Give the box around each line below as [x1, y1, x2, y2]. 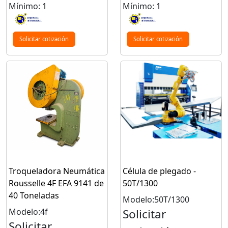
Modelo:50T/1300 [123, 194, 189, 206]
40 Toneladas [9, 190, 59, 202]
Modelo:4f [9, 206, 48, 218]
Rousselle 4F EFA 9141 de [9, 178, 104, 189]
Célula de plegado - [123, 165, 196, 177]
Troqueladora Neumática [9, 165, 105, 177]
